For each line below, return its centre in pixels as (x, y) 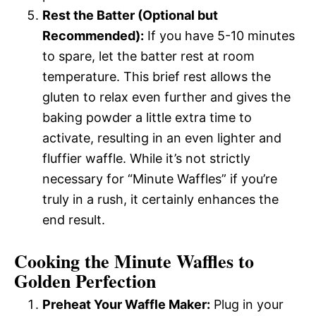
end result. (74, 219)
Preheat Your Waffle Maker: (126, 304)
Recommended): (93, 35)
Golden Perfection (85, 280)
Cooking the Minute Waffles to (134, 261)
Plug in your (247, 304)
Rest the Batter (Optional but (130, 15)
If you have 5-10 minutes (219, 35)
